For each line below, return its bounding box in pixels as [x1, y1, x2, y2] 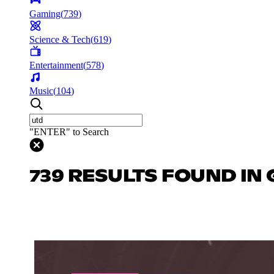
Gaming [29, 8, 61, 19]
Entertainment [29, 59, 83, 70]
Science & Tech [29, 34, 91, 45]
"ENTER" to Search [29, 126, 109, 137]
